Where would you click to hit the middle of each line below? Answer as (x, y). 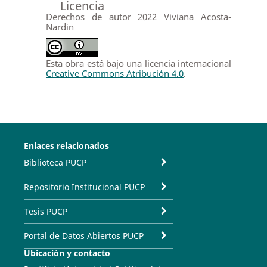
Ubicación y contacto (67, 253)
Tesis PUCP (45, 211)
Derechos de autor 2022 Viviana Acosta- (138, 16)
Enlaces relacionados (66, 145)
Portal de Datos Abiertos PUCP (83, 235)
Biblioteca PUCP (55, 162)
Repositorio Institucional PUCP (84, 187)
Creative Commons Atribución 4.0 (114, 73)
